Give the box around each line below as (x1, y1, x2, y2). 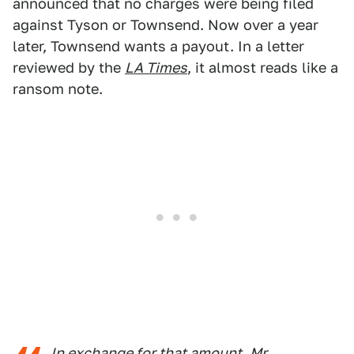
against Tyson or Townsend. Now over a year (13, 17, 318, 34)
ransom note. (13, 81, 103, 98)
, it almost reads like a (187, 59, 338, 77)
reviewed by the (13, 59, 125, 77)
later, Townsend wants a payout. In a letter (13, 38, 304, 55)
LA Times (125, 59, 187, 77)
